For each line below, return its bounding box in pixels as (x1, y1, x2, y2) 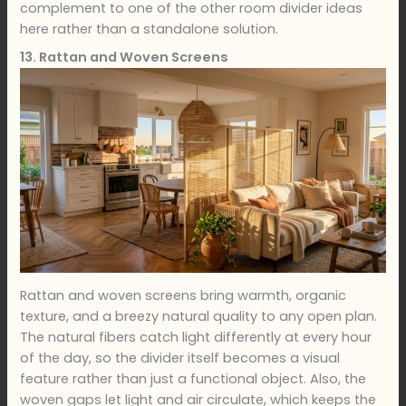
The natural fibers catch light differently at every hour (20, 328, 372, 347)
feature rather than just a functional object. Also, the (20, 370, 367, 389)
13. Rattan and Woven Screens (20, 47, 229, 66)
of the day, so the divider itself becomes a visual (20, 349, 341, 368)
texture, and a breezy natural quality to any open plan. (20, 307, 378, 326)
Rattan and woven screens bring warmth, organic (20, 286, 347, 305)
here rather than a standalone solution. (20, 20, 279, 39)
